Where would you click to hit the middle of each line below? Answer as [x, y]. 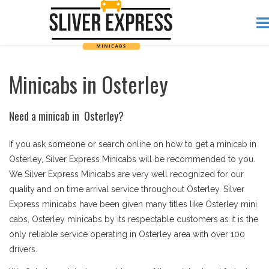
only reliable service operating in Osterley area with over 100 [127, 234]
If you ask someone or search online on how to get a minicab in [133, 144]
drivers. [23, 249]
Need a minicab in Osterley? [66, 116]
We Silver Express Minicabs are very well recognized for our [126, 174]
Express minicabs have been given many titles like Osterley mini [133, 204]
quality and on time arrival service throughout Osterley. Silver [127, 189]
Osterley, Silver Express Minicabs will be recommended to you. [132, 159]
